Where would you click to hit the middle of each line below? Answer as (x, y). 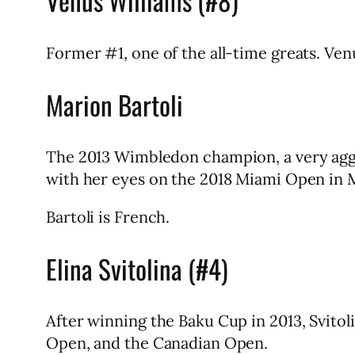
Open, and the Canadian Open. (157, 343)
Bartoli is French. (108, 216)
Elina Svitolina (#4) (137, 269)
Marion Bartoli (115, 104)
